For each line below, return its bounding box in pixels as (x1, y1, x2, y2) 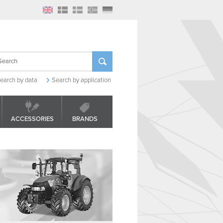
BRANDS (72, 115, 98, 123)
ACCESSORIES (11, 115, 54, 123)
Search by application (51, 76, 111, 84)
